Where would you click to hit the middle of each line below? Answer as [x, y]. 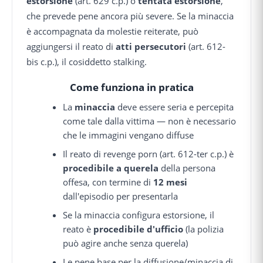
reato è [78, 229]
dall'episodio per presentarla [121, 196]
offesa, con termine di [108, 182]
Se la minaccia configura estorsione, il [139, 215]
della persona [187, 168]
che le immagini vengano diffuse [129, 135]
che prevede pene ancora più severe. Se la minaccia [130, 16]
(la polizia [204, 229]
